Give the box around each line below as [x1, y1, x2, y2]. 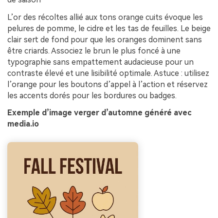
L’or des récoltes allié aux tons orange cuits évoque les [7, 12, 203, 22]
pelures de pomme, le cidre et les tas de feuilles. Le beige [7, 23, 211, 33]
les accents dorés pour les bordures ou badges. [7, 91, 177, 100]
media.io [7, 119, 39, 129]
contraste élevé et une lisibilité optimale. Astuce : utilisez [7, 68, 209, 78]
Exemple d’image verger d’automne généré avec [7, 108, 191, 118]
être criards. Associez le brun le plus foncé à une [7, 46, 181, 55]
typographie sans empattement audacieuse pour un [7, 57, 194, 67]
